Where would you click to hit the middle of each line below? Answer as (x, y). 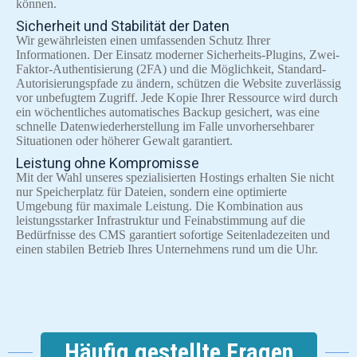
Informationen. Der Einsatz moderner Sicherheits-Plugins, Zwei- (178, 55)
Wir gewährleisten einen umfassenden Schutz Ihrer (143, 41)
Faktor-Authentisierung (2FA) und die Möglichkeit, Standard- (171, 69)
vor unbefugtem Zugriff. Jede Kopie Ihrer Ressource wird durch (177, 98)
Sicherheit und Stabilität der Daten (123, 26)
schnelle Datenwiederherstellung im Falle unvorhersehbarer (165, 127)
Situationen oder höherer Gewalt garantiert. (124, 141)
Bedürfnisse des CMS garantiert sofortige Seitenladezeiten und (173, 235)
